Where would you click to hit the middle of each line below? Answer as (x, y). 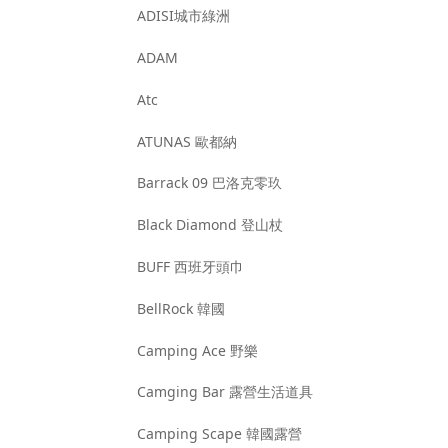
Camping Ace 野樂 (198, 350)
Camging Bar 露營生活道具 (225, 392)
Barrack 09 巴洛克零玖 (210, 183)
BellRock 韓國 (181, 308)
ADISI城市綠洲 (184, 16)
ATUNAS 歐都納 (187, 141)
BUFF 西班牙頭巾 (191, 266)
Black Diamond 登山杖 (210, 225)
